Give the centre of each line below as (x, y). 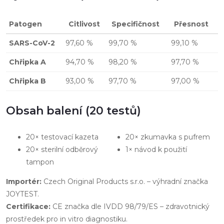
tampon (40, 162)
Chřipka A (27, 62)
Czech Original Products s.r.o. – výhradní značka (125, 181)
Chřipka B (27, 81)
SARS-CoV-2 (32, 43)
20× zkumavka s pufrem (168, 137)
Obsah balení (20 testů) (73, 110)
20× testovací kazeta (62, 137)
